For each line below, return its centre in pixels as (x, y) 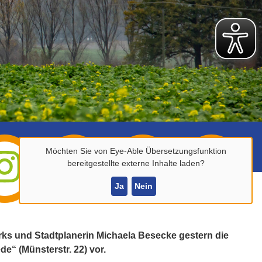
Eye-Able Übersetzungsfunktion (168, 151)
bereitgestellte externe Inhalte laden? (136, 163)
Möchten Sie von (77, 151)
